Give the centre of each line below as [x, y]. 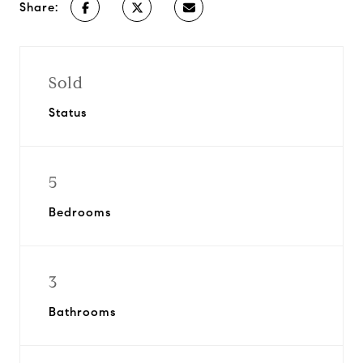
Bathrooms [82, 312]
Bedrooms [80, 212]
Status [68, 113]
